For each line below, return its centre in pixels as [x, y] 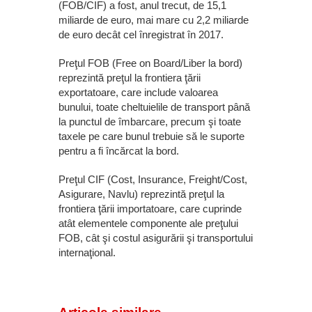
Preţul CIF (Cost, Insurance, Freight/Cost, [153, 180]
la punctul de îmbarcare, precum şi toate [150, 122]
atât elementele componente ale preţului [148, 224]
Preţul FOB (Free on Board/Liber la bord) [150, 63]
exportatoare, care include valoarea [138, 93]
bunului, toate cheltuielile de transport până [154, 107]
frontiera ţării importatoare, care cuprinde [150, 209]
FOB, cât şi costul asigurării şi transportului [156, 238]
